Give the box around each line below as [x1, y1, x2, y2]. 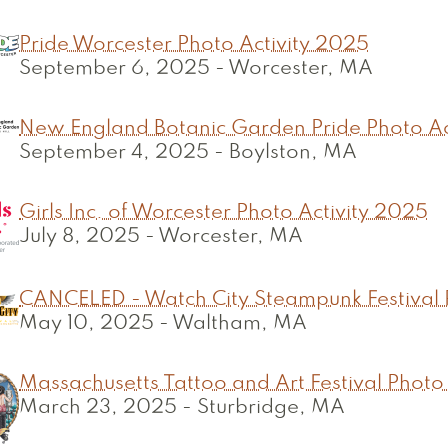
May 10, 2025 [19, 315, 154, 333]
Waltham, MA [172, 315, 307, 333]
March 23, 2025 [19, 399, 177, 417]
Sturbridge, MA [197, 399, 345, 417]
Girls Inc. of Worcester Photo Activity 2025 [19, 204, 428, 222]
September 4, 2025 [19, 144, 209, 162]
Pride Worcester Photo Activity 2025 [19, 36, 369, 54]
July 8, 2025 [19, 228, 140, 246]
